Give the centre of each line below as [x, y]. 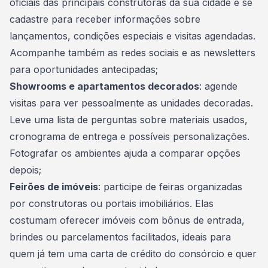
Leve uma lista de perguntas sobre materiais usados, [129, 120]
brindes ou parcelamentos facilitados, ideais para [120, 237]
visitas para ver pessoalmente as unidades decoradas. [131, 103]
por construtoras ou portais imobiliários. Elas [112, 203]
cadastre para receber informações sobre [105, 19]
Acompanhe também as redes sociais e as [106, 53]
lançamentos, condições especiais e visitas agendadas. [133, 36]
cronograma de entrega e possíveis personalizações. [130, 136]
